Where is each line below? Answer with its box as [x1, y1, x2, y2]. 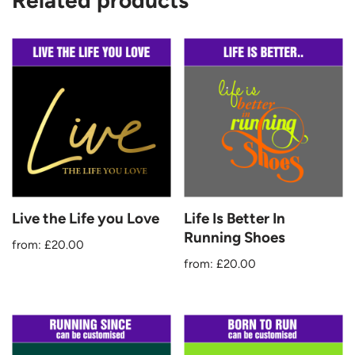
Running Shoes [184, 227, 286, 246]
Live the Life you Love [12, 208, 159, 227]
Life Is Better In [184, 208, 286, 227]
